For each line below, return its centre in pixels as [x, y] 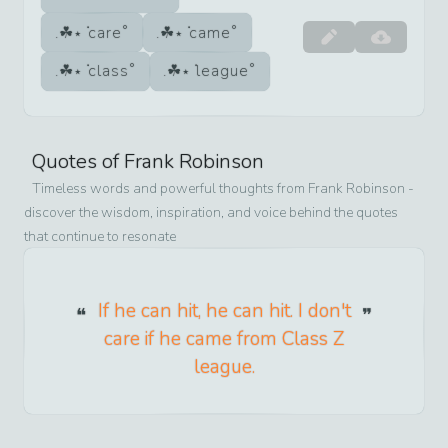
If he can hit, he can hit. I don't [224, 310]
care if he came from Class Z [224, 338]
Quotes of [78, 161]
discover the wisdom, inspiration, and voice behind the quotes [211, 212]
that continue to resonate [100, 236]
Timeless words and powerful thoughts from [170, 188]
